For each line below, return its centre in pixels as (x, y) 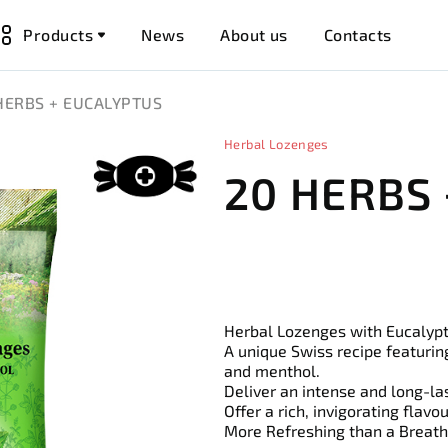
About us (254, 34)
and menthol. (272, 370)
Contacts (357, 34)
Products (58, 34)
